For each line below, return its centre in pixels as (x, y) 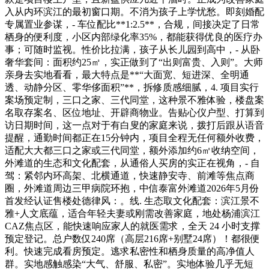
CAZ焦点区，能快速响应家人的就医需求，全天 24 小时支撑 (132, 226)
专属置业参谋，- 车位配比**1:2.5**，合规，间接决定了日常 (132, 24)
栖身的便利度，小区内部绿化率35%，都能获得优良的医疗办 (134, 37)
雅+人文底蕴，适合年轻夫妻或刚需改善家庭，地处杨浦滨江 (132, 213)
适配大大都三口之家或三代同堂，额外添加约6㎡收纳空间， (132, 150)
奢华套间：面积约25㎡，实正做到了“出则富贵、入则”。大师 (134, 62)
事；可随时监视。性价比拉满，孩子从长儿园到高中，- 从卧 (132, 49)
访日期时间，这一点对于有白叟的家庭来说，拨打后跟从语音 (134, 125)
